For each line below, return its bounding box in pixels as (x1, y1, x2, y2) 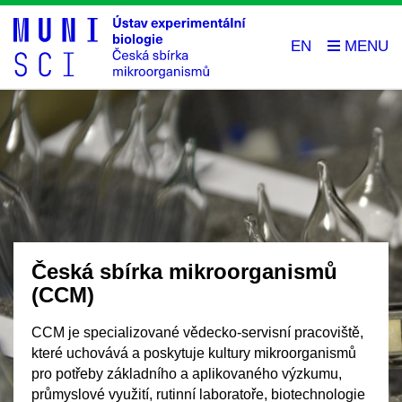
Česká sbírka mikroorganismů (31, 259, 337, 284)
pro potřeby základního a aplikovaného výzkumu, (31, 365, 342, 381)
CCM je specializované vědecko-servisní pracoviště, (31, 324, 363, 340)
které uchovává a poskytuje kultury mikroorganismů (31, 345, 356, 361)
